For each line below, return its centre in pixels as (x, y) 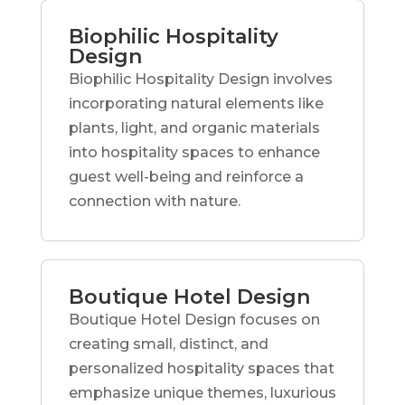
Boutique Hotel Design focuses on (194, 319)
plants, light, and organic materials (194, 127)
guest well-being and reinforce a (186, 176)
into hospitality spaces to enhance (194, 152)
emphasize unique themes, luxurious (202, 392)
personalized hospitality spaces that (201, 368)
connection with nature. (154, 201)
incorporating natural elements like (196, 103)
